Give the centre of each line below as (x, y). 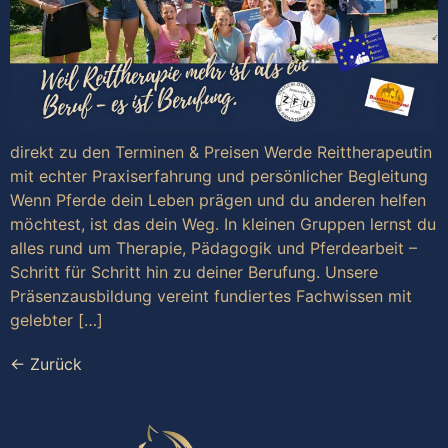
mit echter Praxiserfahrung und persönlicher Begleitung (219, 176)
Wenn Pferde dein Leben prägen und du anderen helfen (218, 200)
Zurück (53, 364)
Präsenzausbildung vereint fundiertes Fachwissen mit (211, 296)
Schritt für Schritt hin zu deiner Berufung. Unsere (194, 272)
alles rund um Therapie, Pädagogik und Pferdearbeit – (213, 248)
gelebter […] (56, 320)
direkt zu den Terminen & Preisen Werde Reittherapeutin (221, 152)
